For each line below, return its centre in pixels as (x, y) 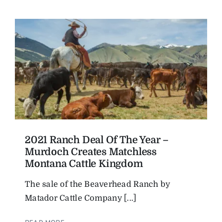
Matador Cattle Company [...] (81, 198)
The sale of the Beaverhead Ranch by (98, 185)
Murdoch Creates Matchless (91, 152)
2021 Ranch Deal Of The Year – (97, 140)
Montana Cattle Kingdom (84, 164)
